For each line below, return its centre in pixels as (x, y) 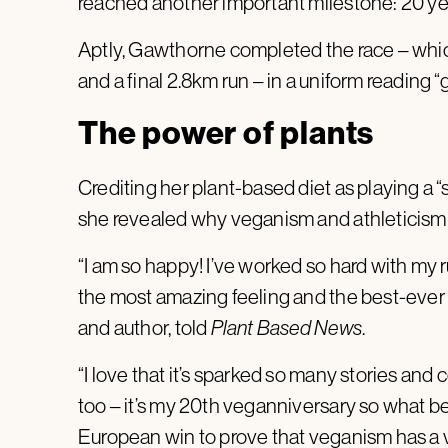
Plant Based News (286, 327)
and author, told (144, 327)
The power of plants (226, 131)
